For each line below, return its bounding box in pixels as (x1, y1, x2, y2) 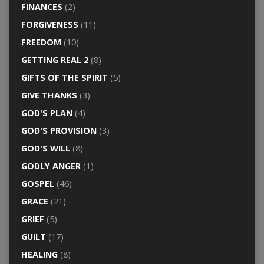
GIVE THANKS (21, 90, 77, 101)
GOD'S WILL (21, 143, 70, 154)
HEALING (21, 249, 58, 260)
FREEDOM (21, 37, 61, 48)
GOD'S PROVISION (21, 125, 97, 137)
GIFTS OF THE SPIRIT (21, 72, 108, 84)
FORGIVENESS (21, 19, 78, 31)
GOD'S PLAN (21, 107, 72, 119)
